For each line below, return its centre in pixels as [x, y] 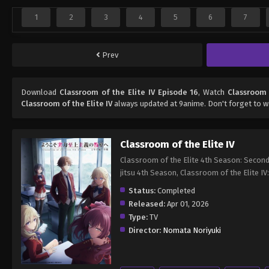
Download [40, 92]
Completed [175, 190]
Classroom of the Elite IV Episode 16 [129, 92]
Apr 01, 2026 [187, 204]
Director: [145, 230]
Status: [142, 190]
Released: [147, 204]
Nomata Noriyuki [192, 230]
